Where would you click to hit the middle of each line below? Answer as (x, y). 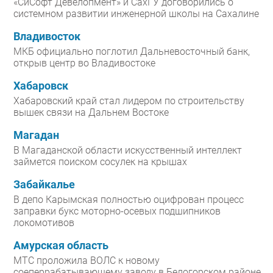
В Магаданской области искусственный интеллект (128, 151)
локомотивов (44, 223)
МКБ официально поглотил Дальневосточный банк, (132, 52)
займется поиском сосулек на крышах (100, 162)
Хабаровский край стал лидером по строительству (129, 101)
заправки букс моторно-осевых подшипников (117, 211)
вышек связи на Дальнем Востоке (91, 113)
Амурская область (61, 246)
